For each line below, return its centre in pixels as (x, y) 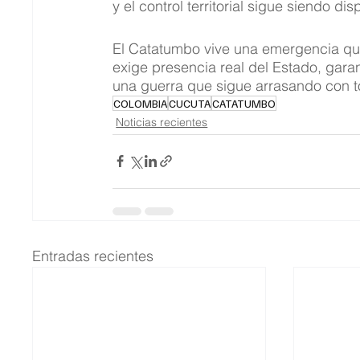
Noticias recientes (162, 122)
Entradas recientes (93, 256)
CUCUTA (190, 103)
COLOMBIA (141, 103)
